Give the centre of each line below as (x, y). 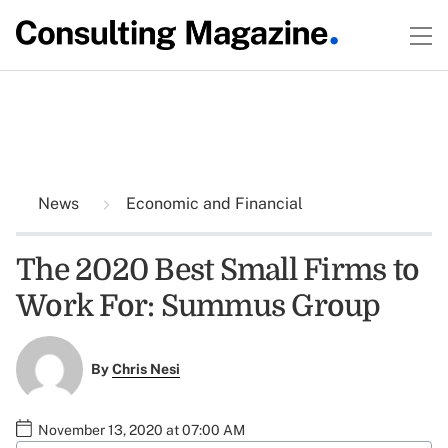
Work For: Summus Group (198, 306)
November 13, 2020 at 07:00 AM (141, 429)
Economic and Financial (212, 203)
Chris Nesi (145, 369)
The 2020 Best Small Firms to (217, 270)
